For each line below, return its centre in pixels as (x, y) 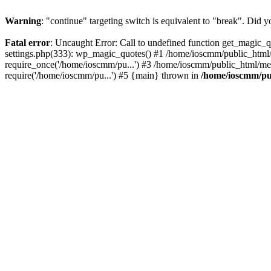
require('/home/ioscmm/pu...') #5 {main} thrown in (103, 75)
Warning (23, 21)
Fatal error (28, 43)
